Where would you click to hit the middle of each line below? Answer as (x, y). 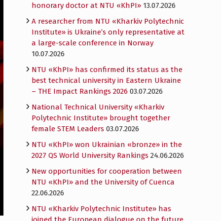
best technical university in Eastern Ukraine (106, 80)
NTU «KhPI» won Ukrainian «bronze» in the (107, 145)
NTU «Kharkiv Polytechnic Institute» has (101, 209)
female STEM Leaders (68, 129)
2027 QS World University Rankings (90, 155)
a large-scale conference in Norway (92, 43)
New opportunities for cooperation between (107, 171)
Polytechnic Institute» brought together (101, 118)
